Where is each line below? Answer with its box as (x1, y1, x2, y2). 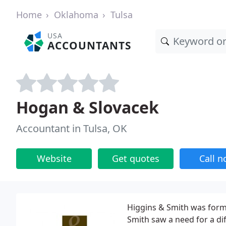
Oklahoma (54, 9, 98, 21)
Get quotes (112, 152, 159, 164)
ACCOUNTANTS (47, 38, 132, 52)
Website (36, 152, 72, 164)
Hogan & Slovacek (16, 96, 159, 118)
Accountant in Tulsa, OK (16, 122, 127, 135)
